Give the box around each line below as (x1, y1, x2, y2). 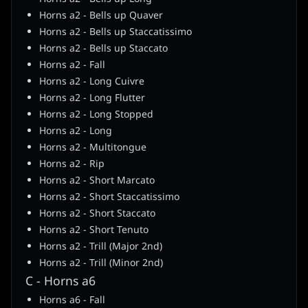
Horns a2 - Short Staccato (39, 206, 155, 221)
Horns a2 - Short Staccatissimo (39, 190, 179, 205)
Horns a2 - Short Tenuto (39, 223, 148, 238)
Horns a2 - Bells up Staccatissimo (39, 25, 192, 40)
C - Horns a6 (25, 272, 96, 291)
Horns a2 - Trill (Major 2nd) (39, 239, 162, 254)
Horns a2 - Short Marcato (39, 173, 155, 188)
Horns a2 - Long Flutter (39, 91, 145, 106)
